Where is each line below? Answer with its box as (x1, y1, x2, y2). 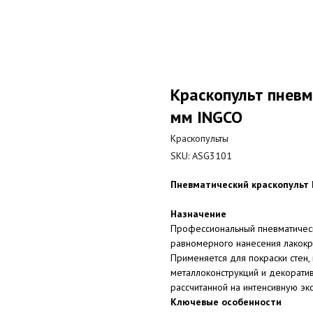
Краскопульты (170, 132, 228, 145)
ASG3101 (192, 150, 232, 162)
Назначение (170, 208, 226, 220)
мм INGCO (170, 106, 242, 128)
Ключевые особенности (170, 296, 282, 308)
